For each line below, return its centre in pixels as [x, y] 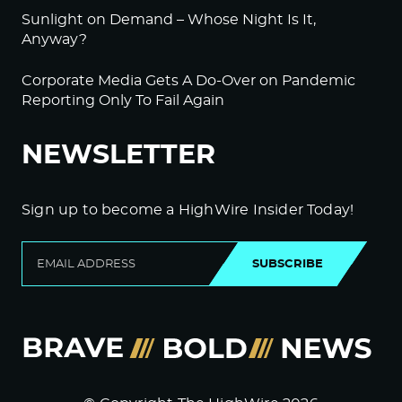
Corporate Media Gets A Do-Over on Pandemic [188, 80]
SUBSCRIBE [288, 263]
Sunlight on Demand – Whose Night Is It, [169, 19]
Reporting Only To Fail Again [123, 100]
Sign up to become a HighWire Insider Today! [188, 210]
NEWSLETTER [118, 155]
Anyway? [54, 39]
